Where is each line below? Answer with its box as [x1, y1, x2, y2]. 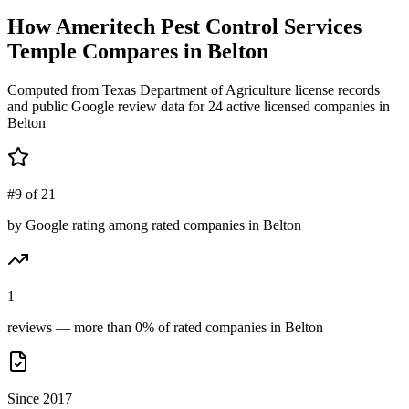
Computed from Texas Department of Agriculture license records [7, 81, 380, 98]
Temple [7, 38, 77, 63]
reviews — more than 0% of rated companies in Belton [7, 319, 323, 335]
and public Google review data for [7, 98, 208, 114]
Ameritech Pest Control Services [56, 14, 362, 38]
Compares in [77, 38, 207, 63]
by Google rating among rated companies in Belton [7, 216, 301, 233]
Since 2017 [7, 390, 72, 406]
